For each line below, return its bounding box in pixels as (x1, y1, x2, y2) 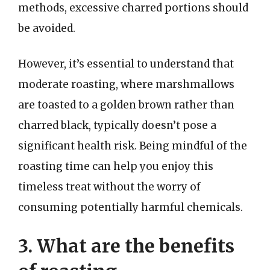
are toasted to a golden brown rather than (18, 98, 234, 111)
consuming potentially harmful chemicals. (18, 201, 243, 214)
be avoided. (18, 21, 75, 35)
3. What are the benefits (18, 234, 234, 257)
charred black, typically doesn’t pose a (18, 119, 216, 132)
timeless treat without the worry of (18, 180, 201, 193)
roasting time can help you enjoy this (18, 160, 213, 173)
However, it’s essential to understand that (18, 57, 234, 71)
